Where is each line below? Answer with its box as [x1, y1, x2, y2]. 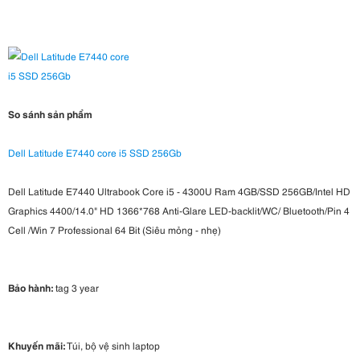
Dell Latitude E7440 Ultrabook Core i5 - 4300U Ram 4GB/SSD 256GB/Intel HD [8, 184, 350, 198]
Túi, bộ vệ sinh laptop [65, 338, 160, 353]
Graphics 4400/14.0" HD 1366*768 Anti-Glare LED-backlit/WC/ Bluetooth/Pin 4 [8, 203, 350, 218]
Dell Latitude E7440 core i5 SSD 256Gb [8, 145, 182, 160]
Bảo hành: [8, 280, 53, 295]
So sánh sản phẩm [8, 107, 92, 121]
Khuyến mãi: [8, 338, 65, 353]
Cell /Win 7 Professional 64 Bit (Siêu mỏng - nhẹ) [8, 223, 221, 237]
